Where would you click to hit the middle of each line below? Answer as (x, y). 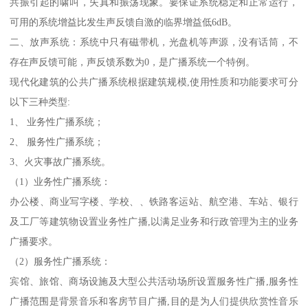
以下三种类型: (40, 102)
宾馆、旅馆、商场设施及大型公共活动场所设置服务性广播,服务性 (154, 282)
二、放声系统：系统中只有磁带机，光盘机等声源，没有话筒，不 (154, 42)
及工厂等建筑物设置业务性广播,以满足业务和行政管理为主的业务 (154, 222)
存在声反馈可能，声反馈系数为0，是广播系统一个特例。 (133, 62)
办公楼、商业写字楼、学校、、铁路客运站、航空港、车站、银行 (154, 202)
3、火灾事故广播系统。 (60, 162)
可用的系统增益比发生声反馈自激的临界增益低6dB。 (124, 22)
